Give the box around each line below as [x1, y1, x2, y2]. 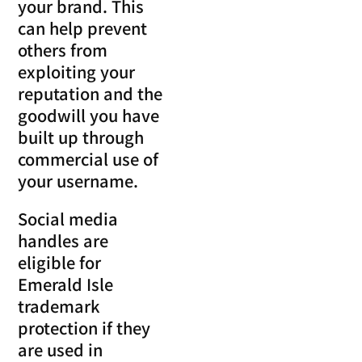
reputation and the [18, 81, 163, 105]
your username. [18, 168, 139, 192]
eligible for [18, 250, 102, 274]
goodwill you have [18, 103, 160, 127]
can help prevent [18, 15, 148, 40]
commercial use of [18, 146, 159, 170]
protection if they [18, 315, 151, 339]
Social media [18, 206, 119, 230]
